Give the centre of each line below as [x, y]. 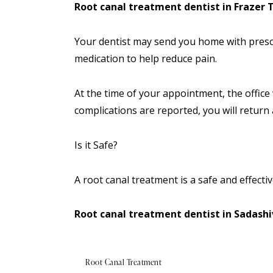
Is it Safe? [96, 145]
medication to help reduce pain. [146, 59]
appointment [193, 94]
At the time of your [119, 94]
